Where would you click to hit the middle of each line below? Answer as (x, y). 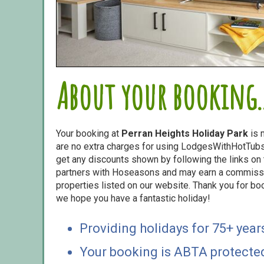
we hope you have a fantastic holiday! (133, 198)
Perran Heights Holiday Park (185, 133)
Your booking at (89, 133)
